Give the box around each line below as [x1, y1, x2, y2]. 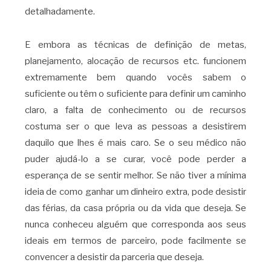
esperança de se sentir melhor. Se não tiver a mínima [24, 169, 247, 181]
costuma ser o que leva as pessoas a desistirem [24, 120, 247, 132]
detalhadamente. [24, 5, 95, 17]
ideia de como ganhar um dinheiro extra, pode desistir [24, 186, 247, 197]
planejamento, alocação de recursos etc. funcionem [24, 55, 247, 67]
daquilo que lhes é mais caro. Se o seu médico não [24, 137, 247, 148]
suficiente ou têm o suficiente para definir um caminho [24, 88, 247, 99]
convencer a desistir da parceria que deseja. [24, 251, 204, 263]
